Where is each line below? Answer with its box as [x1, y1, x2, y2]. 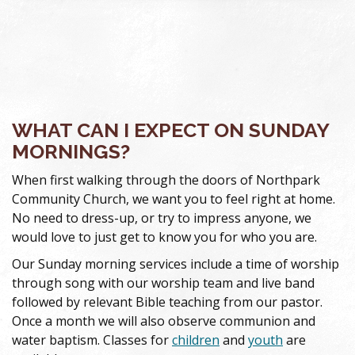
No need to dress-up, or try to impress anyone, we [12, 209, 311, 227]
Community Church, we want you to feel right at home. [12, 190, 335, 208]
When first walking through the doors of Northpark [12, 171, 320, 189]
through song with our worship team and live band [12, 274, 315, 292]
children [172, 331, 219, 349]
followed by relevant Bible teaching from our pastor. [12, 293, 326, 311]
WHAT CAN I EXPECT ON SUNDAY [12, 118, 329, 143]
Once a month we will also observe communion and [12, 312, 315, 330]
